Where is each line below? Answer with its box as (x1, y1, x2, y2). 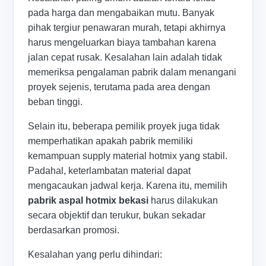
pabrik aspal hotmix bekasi (28, 195, 149, 205)
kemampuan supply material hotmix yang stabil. (28, 150, 228, 161)
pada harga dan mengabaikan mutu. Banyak (28, 7, 215, 18)
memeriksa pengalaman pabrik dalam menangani (28, 66, 237, 77)
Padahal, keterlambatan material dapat (28, 165, 191, 176)
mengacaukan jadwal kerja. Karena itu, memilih (28, 180, 228, 191)
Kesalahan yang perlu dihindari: (28, 249, 163, 259)
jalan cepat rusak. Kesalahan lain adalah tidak (28, 52, 223, 62)
